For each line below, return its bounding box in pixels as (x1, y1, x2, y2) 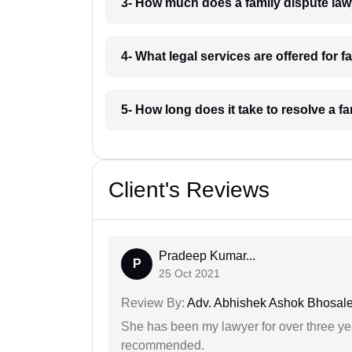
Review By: (121, 296, 185, 310)
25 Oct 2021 (159, 267, 220, 280)
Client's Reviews (108, 178, 269, 203)
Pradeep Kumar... (159, 249, 255, 263)
